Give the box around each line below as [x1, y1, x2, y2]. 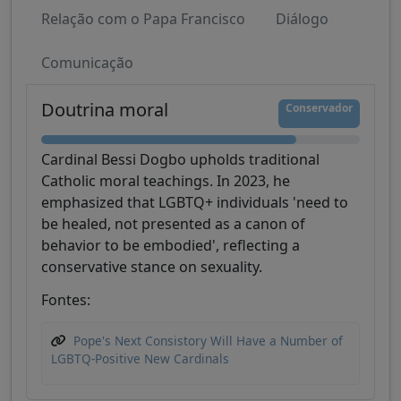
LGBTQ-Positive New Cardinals [51, 350, 229, 368]
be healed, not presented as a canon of [41, 214, 305, 235]
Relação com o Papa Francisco [41, 9, 245, 30]
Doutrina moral [41, 98, 168, 123]
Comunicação [41, 53, 133, 73]
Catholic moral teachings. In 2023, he [41, 171, 290, 192]
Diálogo [276, 9, 328, 30]
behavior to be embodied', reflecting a [41, 235, 300, 256]
